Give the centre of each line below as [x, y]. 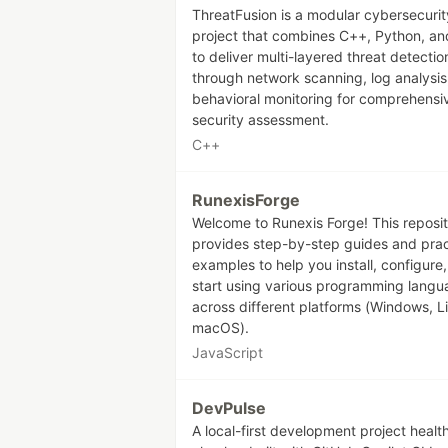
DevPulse [229, 407]
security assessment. [260, 119]
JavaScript [227, 352]
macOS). [220, 327]
